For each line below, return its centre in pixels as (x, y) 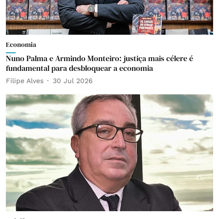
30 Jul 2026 (73, 80)
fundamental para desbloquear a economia (79, 68)
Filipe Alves (25, 80)
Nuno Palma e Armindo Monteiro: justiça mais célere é (99, 58)
